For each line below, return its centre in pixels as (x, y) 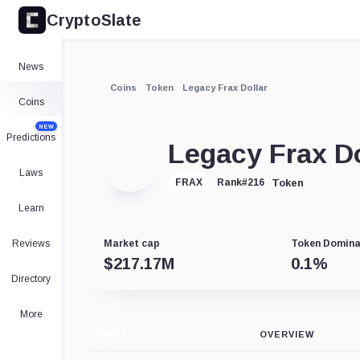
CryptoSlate (94, 20)
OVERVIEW (287, 335)
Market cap (131, 244)
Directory (31, 279)
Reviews (31, 243)
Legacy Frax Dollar (225, 87)
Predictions (31, 137)
